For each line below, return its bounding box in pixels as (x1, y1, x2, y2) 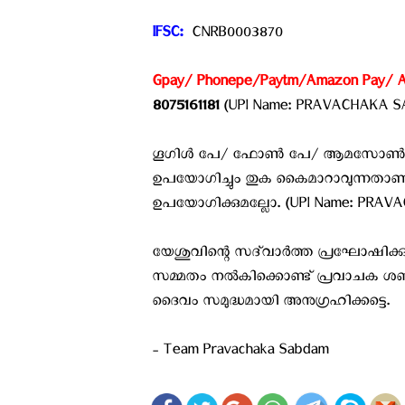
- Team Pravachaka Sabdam (152, 342, 328, 365)
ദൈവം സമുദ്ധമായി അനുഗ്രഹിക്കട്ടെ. (152, 293, 390, 316)
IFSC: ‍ (152, 24, 187, 48)
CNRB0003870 (187, 24, 282, 48)
